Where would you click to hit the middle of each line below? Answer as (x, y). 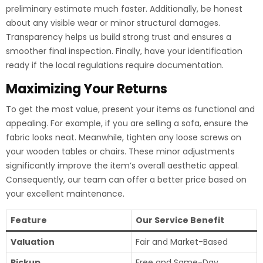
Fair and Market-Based (182, 242)
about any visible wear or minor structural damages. (113, 23)
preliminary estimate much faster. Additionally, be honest (124, 9)
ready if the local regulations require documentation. (115, 65)
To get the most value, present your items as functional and (130, 109)
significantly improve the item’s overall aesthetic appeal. (122, 166)
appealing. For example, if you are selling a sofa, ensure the (127, 123)
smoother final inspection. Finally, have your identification (124, 51)
